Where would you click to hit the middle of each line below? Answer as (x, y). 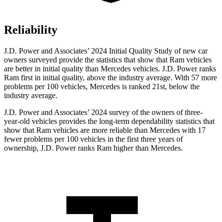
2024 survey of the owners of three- (147, 112)
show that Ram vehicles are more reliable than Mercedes (93, 130)
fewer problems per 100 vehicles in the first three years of (93, 139)
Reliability (31, 30)
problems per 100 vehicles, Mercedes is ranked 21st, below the (102, 87)
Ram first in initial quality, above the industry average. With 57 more (111, 78)
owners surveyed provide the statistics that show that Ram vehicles (108, 60)
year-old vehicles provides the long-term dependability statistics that (109, 121)
